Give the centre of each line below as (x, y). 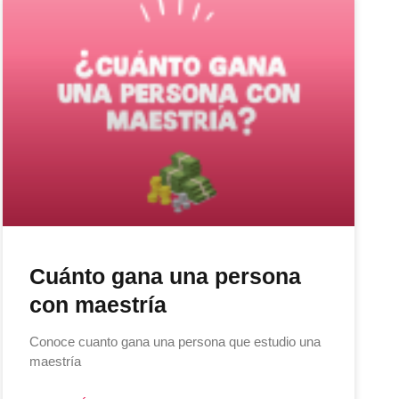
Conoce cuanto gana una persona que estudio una (175, 342)
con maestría (98, 305)
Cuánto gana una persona (166, 277)
